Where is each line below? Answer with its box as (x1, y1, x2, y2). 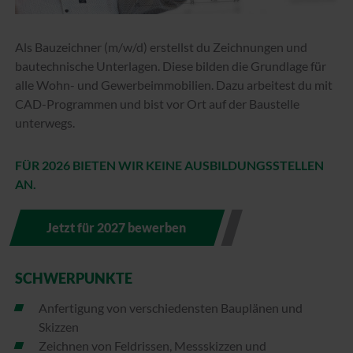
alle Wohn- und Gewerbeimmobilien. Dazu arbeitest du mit (15, 76, 333, 92)
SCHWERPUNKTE (15, 269, 132, 287)
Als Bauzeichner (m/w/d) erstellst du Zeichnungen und (15, 39, 307, 54)
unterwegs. (15, 114, 77, 130)
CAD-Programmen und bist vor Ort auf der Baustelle (15, 95, 299, 111)
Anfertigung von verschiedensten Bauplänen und (39, 299, 303, 315)
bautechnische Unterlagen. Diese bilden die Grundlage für (15, 58, 326, 73)
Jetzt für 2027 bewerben (46, 219, 186, 235)
